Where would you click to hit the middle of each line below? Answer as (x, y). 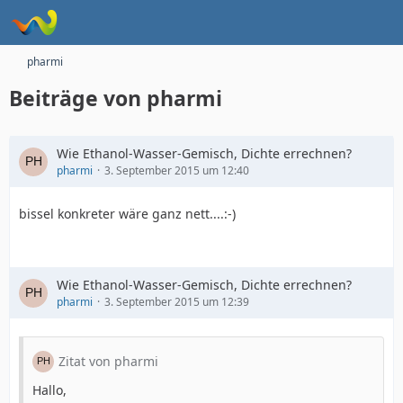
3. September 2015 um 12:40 (177, 170)
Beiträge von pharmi (116, 98)
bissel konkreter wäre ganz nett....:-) (127, 214)
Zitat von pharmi (108, 361)
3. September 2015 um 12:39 (177, 302)
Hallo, (49, 390)
